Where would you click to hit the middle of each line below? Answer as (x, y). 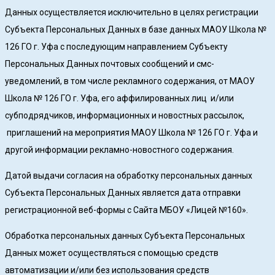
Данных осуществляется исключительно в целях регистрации (132, 13)
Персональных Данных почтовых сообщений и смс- (110, 64)
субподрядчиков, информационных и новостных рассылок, (125, 116)
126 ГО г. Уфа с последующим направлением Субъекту (116, 47)
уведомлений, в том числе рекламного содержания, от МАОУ (130, 81)
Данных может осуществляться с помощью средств (112, 253)
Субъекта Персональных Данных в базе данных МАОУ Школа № (136, 30)
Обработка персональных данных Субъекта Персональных (125, 236)
